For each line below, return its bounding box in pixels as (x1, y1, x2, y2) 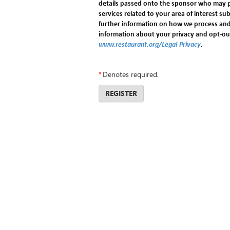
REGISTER (105, 88, 137, 99)
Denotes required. (103, 69, 159, 80)
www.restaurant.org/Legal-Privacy (99, 41, 201, 49)
